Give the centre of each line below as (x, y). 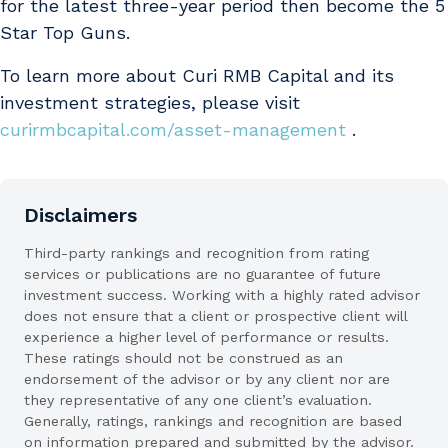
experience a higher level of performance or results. (206, 337)
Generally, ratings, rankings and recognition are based (213, 421)
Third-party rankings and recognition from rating (196, 253)
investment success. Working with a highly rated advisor (222, 295)
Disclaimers (80, 215)
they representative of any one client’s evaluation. (198, 400)
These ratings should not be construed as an (183, 358)
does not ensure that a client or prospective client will (215, 316)
